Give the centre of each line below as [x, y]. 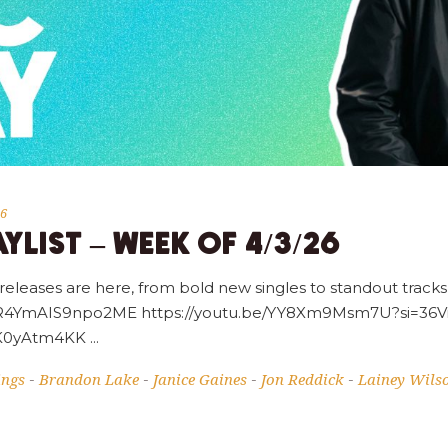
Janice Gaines [200, 379]
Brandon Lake [89, 379]
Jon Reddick [302, 379]
